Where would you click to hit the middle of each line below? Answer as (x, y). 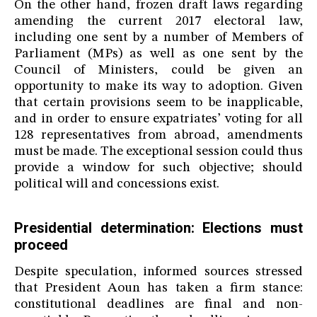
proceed (41, 245)
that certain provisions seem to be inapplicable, (158, 103)
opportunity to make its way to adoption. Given (158, 87)
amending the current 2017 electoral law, (158, 22)
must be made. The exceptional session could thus (158, 152)
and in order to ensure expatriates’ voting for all (158, 120)
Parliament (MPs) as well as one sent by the (158, 54)
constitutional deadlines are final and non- (158, 305)
